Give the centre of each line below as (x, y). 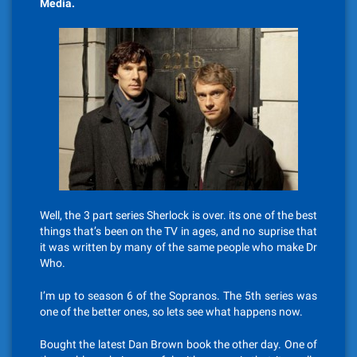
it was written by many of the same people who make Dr (178, 247)
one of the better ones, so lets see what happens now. (171, 312)
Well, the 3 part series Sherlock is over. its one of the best (178, 215)
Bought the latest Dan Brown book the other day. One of (178, 344)
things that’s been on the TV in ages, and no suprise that (178, 231)
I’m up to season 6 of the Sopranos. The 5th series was (178, 296)
